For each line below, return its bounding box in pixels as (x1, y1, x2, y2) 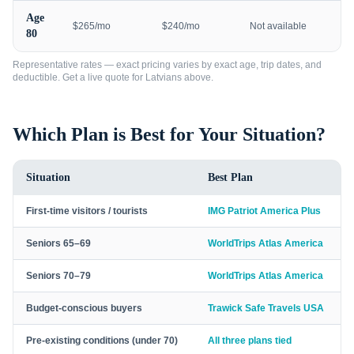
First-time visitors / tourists (26, 205, 148, 217)
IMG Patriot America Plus (208, 205, 321, 217)
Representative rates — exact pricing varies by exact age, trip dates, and (13, 59, 322, 70)
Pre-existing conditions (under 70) (26, 335, 178, 346)
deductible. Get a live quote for (13, 72, 145, 83)
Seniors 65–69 (26, 238, 91, 249)
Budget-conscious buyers (26, 303, 142, 314)
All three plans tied (208, 335, 292, 346)
